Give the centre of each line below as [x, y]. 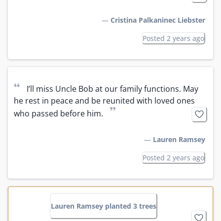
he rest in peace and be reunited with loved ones [104, 100]
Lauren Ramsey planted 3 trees [104, 206]
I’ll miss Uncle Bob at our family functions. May [112, 89]
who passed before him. [58, 113]
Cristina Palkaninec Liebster [158, 20]
